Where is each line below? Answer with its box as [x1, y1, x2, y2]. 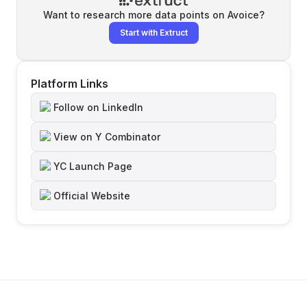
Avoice [227, 9, 259, 21]
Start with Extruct [119, 27, 188, 38]
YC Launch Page [53, 160, 132, 172]
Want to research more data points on [42, 9, 228, 21]
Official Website [53, 190, 130, 201]
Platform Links [31, 77, 108, 90]
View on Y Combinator [53, 131, 160, 143]
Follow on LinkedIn [53, 101, 143, 113]
